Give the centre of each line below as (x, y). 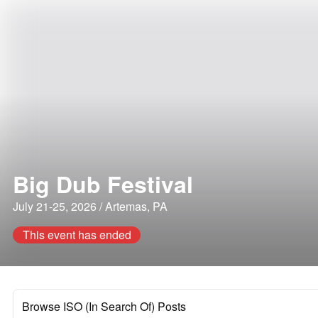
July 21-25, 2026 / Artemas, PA (90, 206)
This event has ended (77, 235)
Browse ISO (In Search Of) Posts (104, 306)
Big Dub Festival (103, 184)
